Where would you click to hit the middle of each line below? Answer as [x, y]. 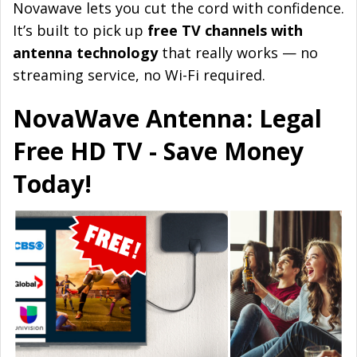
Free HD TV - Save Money [158, 151]
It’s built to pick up [80, 30]
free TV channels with [225, 30]
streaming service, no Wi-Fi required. [139, 75]
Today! [52, 183]
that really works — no [238, 52]
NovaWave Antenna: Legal [167, 118]
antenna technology [85, 52]
